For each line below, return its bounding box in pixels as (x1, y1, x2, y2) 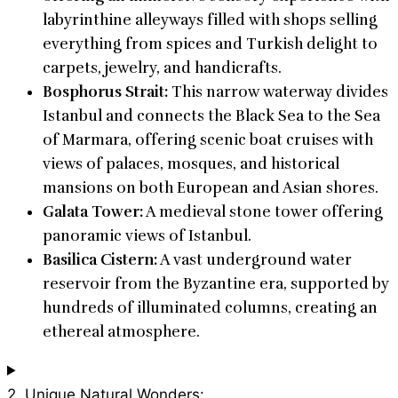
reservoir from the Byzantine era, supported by (43, 274, 389, 293)
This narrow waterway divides (168, 82, 388, 101)
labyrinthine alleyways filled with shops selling (43, 10, 378, 29)
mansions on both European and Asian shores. (43, 178, 378, 197)
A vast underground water (157, 250, 352, 269)
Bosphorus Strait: (43, 82, 168, 101)
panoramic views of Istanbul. (43, 226, 251, 245)
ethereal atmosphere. (43, 322, 200, 341)
